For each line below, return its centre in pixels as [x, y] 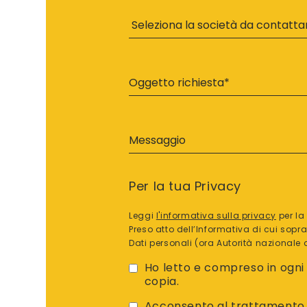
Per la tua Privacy [185, 186]
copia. [162, 281]
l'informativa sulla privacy [216, 216]
